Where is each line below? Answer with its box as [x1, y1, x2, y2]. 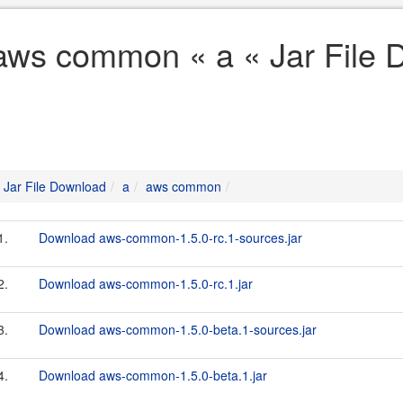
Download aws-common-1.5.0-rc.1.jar [39, 274, 253, 292]
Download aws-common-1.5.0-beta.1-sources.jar [39, 320, 317, 338]
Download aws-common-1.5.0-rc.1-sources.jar [39, 228, 302, 246]
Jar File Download [4, 177, 106, 195]
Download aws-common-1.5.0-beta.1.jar [39, 366, 267, 384]
